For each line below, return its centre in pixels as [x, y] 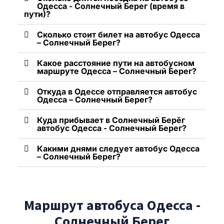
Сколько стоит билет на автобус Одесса [118, 34]
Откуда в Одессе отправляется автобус [117, 91]
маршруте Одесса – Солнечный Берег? [117, 71]
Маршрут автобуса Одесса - [112, 205]
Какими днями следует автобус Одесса [118, 148]
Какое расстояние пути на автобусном [116, 63]
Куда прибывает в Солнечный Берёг [111, 120]
